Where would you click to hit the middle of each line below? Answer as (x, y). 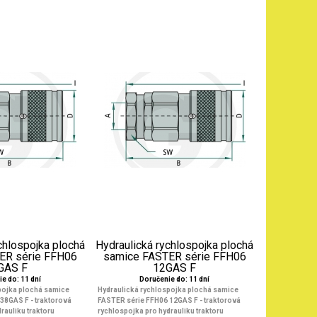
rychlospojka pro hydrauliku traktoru (160, 311)
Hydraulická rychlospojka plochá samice (168, 290)
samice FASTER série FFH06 (174, 257)
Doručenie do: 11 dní (175, 279)
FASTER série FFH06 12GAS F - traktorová (169, 300)
